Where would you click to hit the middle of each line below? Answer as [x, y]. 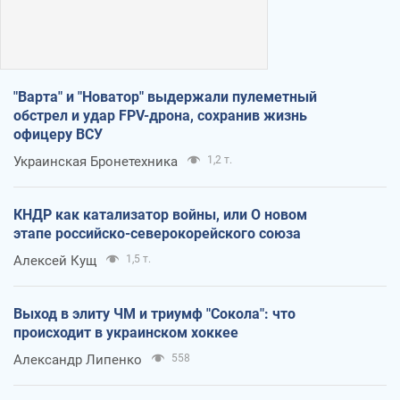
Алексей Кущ [55, 260]
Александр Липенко [78, 359]
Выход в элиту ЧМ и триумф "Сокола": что [154, 313]
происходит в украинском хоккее [126, 332]
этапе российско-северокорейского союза [157, 233]
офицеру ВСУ [58, 134]
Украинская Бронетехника [96, 161]
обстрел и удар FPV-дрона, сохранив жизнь [160, 115]
